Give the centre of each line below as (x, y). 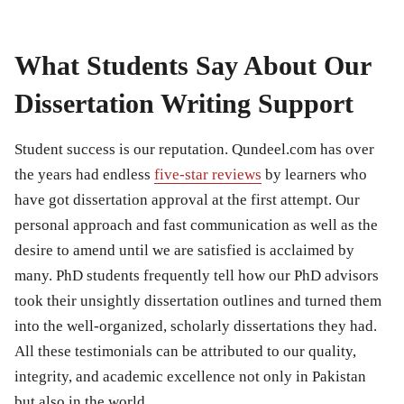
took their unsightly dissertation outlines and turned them (198, 300)
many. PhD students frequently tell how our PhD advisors (197, 275)
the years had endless (84, 174)
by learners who (314, 174)
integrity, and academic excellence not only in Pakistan (190, 376)
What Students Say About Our (193, 65)
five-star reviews (208, 174)
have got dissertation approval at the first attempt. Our (187, 199)
